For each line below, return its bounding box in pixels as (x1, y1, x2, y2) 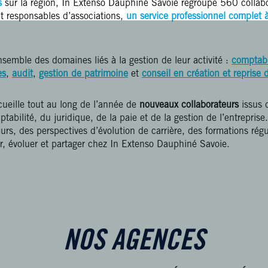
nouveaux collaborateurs (139, 100, 239, 110)
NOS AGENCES (63, 229, 205, 257)
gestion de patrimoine (39, 69, 128, 79)
